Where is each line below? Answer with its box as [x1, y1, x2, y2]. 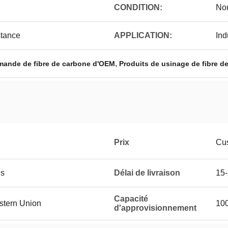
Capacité [114, 194, 148, 203]
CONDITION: [114, 3, 162, 12]
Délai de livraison [114, 168, 180, 177]
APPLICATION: [114, 31, 172, 40]
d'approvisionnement [114, 204, 196, 212]
